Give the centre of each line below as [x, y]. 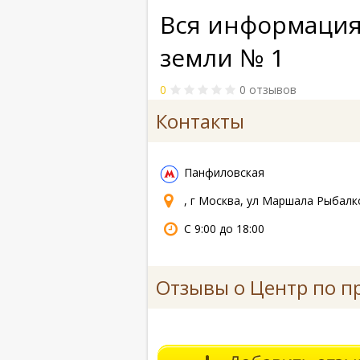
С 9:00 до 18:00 [224, 228]
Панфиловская [224, 172]
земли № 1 [222, 57]
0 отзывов [268, 90]
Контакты [200, 121]
